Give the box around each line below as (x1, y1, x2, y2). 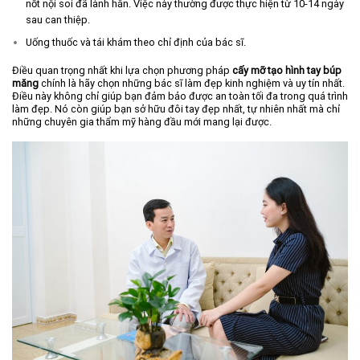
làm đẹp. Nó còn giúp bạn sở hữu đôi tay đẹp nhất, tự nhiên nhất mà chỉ (12, 102, 340, 115)
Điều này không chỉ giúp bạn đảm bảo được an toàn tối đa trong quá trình (12, 89, 348, 102)
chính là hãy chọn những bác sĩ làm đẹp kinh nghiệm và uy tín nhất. (39, 76, 345, 89)
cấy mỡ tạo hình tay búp (232, 63, 342, 76)
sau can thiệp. (25, 14, 90, 27)
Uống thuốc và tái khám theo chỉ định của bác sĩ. (25, 36, 248, 49)
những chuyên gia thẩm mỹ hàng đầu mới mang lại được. (12, 115, 272, 128)
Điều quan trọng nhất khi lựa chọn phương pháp (12, 63, 232, 76)
